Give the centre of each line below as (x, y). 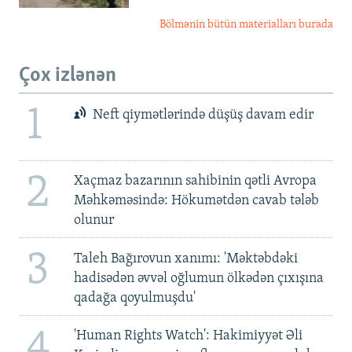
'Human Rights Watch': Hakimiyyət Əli (188, 336)
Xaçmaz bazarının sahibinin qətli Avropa (195, 181)
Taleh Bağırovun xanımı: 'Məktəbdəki (185, 258)
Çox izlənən (68, 76)
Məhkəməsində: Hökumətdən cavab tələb (196, 201)
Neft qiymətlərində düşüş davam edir (202, 115)
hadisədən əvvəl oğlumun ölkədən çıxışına (198, 278)
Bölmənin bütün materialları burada (246, 25)
